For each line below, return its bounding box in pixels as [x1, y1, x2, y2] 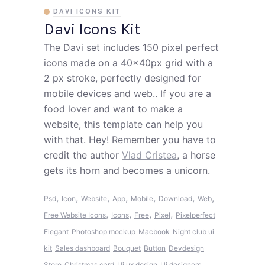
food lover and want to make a [44, 103, 183, 115]
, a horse [177, 149, 215, 161]
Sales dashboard [55, 244, 110, 253]
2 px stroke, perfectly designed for [44, 72, 201, 84]
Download [159, 194, 192, 203]
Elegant [44, 227, 69, 236]
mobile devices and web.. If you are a [44, 88, 211, 99]
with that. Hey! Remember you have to [44, 134, 216, 146]
